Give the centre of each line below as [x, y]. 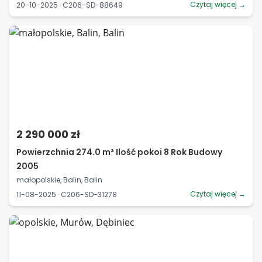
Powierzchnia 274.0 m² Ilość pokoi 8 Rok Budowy [119, 152]
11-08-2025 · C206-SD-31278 [67, 194]
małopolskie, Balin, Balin [59, 180]
